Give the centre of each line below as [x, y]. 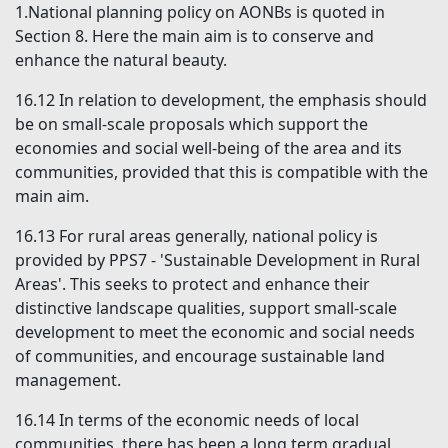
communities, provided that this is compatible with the [221, 172]
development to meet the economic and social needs [215, 332]
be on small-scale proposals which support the [191, 124]
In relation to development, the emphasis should [243, 100]
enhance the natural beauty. [121, 60]
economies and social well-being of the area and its [208, 148]
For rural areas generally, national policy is [218, 236]
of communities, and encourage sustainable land [200, 356]
